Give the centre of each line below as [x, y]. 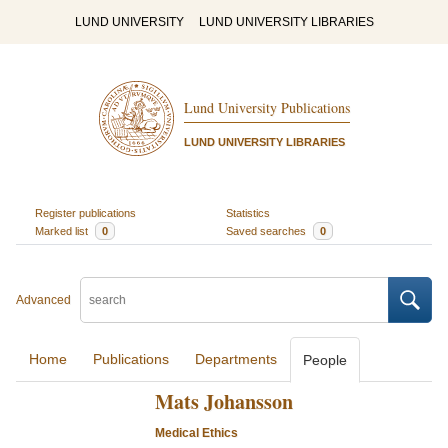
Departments [236, 359]
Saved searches [267, 230]
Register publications [85, 212]
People [325, 360]
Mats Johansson [224, 401]
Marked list [62, 230]
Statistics [248, 212]
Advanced [43, 300]
